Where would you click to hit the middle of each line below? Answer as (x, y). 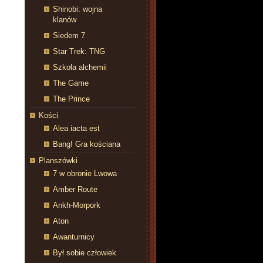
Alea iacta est (76, 129)
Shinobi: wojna (77, 9)
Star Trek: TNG (79, 52)
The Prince (71, 99)
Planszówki (58, 161)
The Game (71, 83)
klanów (65, 20)
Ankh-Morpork (77, 205)
